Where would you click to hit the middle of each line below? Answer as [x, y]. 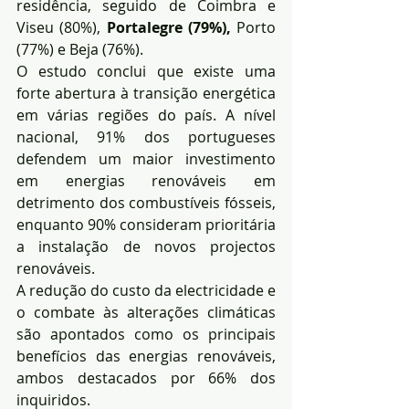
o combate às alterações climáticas [146, 312]
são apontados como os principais [146, 334]
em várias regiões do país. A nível [146, 115]
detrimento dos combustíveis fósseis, [146, 202]
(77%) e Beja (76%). [80, 49]
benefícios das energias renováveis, [146, 356]
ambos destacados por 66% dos [146, 378]
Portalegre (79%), [168, 27]
